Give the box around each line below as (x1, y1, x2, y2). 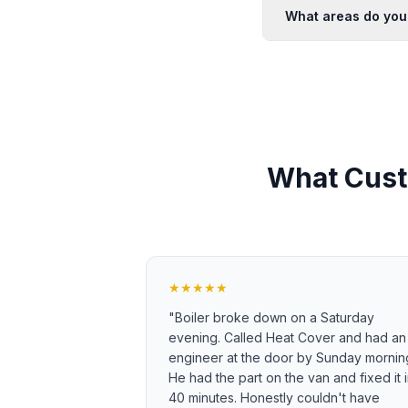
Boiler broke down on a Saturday (175, 310, 374, 325)
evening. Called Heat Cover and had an (168, 330, 406, 345)
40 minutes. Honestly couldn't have (168, 390, 380, 405)
